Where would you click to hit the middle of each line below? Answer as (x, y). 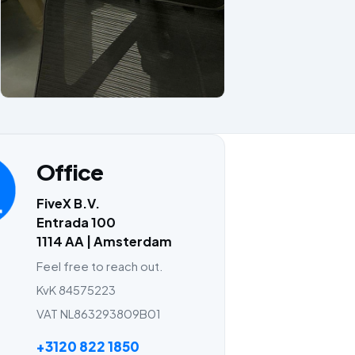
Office (70, 172)
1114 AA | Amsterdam (105, 242)
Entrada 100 (76, 223)
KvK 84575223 (76, 290)
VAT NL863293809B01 (99, 313)
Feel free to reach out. (100, 266)
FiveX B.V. (69, 204)
